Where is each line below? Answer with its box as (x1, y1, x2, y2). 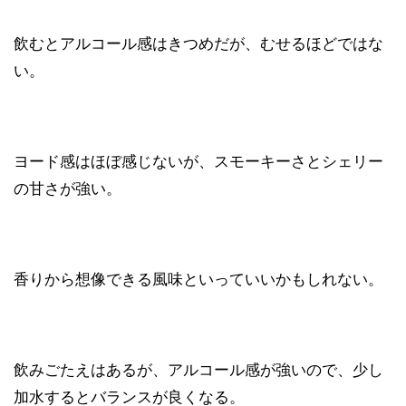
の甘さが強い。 (14, 179, 121, 198)
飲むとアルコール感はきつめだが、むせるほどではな (14, 34, 383, 53)
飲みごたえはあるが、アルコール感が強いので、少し (14, 361, 383, 380)
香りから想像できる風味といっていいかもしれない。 (14, 270, 383, 289)
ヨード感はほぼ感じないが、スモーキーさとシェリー (14, 152, 383, 171)
